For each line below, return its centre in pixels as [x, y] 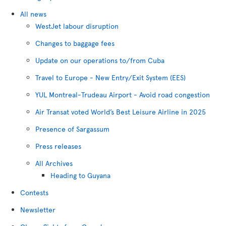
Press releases [58, 146]
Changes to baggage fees [75, 43]
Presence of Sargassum [72, 129]
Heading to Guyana [80, 175]
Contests [34, 192]
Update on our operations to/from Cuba [100, 60]
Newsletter [38, 210]
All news [33, 14]
